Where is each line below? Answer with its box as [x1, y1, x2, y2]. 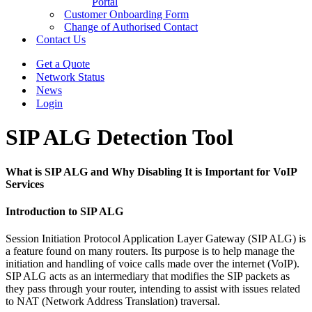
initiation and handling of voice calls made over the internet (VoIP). [6, 258, 299, 270]
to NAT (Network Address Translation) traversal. [6, 295, 220, 308]
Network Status [36, 71, 104, 83]
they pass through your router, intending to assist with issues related [6, 283, 300, 295]
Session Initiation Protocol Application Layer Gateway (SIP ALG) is [6, 233, 306, 245]
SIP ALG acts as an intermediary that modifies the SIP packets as [6, 270, 290, 283]
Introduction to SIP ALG [6, 205, 123, 218]
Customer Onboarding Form [64, 8, 189, 20]
